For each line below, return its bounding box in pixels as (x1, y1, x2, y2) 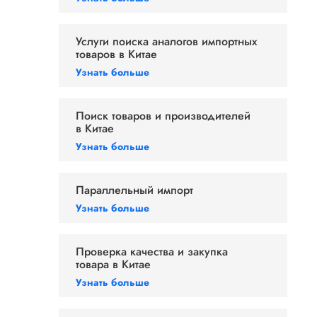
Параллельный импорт (76, 182, 193, 198)
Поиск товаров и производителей (76, 108, 250, 124)
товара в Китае (76, 256, 151, 272)
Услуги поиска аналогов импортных (76, 33, 257, 50)
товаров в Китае (76, 46, 157, 62)
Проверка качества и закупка (76, 243, 228, 260)
